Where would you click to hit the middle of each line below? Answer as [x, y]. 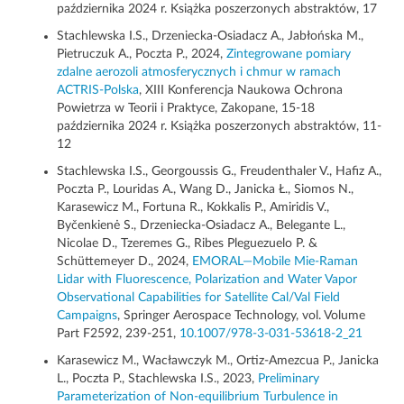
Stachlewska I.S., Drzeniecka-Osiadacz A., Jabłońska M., [210, 37]
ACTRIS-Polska [98, 91]
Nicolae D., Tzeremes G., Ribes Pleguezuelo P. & [187, 244]
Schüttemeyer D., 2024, [124, 262]
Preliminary [289, 379]
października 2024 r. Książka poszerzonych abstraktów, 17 [217, 9]
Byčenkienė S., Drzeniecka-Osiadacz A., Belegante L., [201, 226]
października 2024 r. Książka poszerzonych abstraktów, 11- [219, 127]
